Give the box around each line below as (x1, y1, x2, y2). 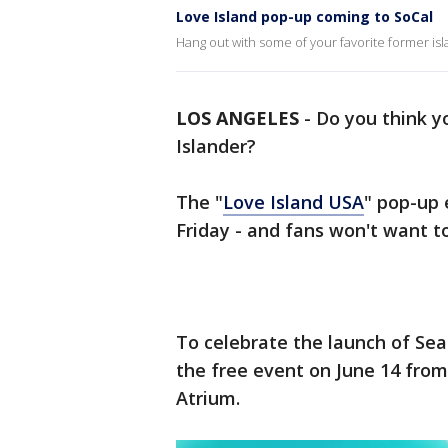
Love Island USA (223, 190, 364, 214)
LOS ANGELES (176, 106, 299, 130)
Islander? (176, 134, 261, 158)
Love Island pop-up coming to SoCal (176, 7, 433, 26)
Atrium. (176, 386, 240, 410)
